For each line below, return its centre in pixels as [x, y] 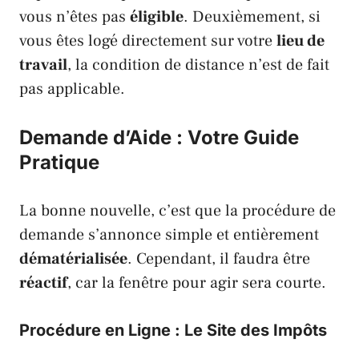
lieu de [301, 40]
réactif [43, 282]
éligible [157, 16]
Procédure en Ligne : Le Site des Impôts [173, 330]
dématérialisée [73, 258]
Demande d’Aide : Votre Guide [159, 137]
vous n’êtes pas [75, 16]
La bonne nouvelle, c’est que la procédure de [177, 210]
